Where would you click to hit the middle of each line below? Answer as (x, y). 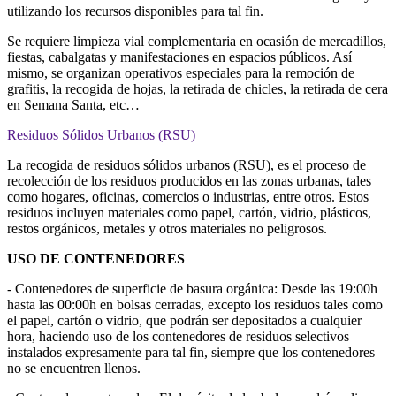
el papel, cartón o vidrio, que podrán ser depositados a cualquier (184, 320)
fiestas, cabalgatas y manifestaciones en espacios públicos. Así (179, 57)
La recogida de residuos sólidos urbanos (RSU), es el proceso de (187, 164)
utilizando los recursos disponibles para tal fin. (135, 11)
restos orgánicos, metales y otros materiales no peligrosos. (167, 228)
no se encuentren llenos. (74, 368)
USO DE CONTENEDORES (96, 258)
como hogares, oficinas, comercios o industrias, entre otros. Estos (188, 196)
